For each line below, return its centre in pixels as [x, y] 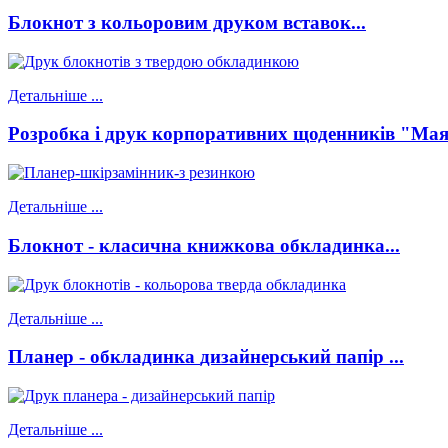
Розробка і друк [77, 134]
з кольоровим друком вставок [219, 22]
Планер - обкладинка [104, 357]
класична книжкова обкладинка [242, 245]
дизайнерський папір [292, 357]
